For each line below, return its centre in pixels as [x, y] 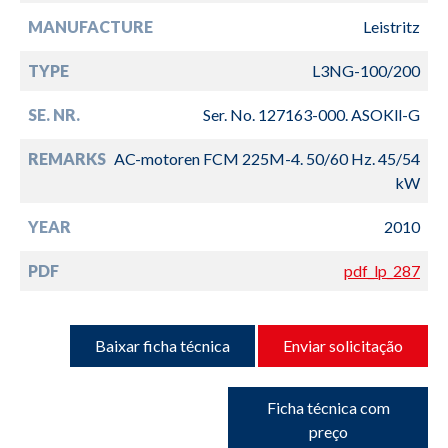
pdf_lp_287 [382, 270]
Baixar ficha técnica [162, 345]
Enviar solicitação [343, 345]
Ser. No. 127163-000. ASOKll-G [311, 114]
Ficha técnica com [328, 407]
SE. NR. [54, 114]
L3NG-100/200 [366, 70]
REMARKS [67, 158]
